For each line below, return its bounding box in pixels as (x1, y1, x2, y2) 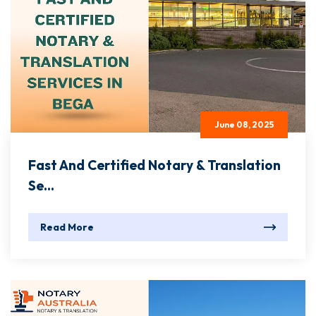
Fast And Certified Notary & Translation (28, 157, 281, 174)
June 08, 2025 (214, 119, 274, 130)
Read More (40, 221, 94, 234)
